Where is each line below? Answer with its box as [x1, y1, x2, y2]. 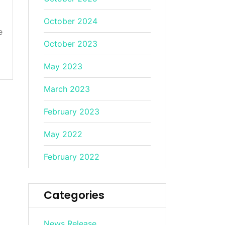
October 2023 [44, 39, 98, 49]
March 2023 [44, 84, 90, 94]
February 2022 [44, 152, 100, 162]
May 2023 [44, 61, 83, 71]
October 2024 [44, 16, 98, 26]
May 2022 [44, 129, 83, 139]
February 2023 [44, 106, 100, 117]
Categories [44, 187, 105, 203]
